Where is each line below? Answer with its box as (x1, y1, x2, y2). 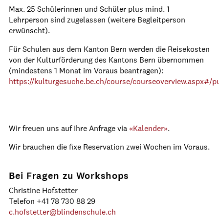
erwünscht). (9, 25, 50, 36)
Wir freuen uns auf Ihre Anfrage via (9, 123, 129, 133)
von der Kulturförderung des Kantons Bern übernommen (9, 54, 204, 65)
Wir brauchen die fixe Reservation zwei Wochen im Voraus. (9, 141, 210, 152)
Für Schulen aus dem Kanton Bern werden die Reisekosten (9, 44, 210, 54)
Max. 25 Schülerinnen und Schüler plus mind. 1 (9, 3, 170, 14)
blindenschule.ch (57, 206, 116, 217)
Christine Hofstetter (9, 185, 78, 196)
